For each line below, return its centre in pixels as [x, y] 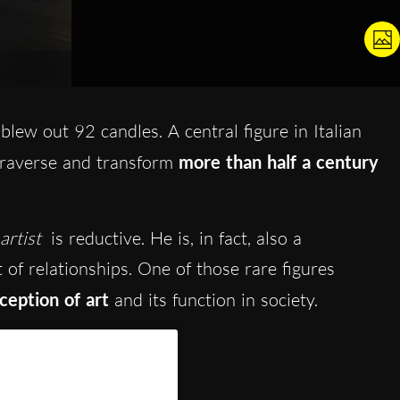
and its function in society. [213, 300]
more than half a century [278, 162]
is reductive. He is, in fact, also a [173, 238]
